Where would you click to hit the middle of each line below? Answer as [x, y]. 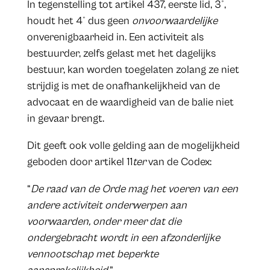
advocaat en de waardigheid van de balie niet [130, 102]
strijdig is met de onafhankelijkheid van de [123, 86]
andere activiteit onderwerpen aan [107, 206]
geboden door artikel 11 [80, 162]
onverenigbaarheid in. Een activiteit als [115, 37]
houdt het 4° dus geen [79, 21]
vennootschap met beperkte [93, 254]
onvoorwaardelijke [174, 21]
